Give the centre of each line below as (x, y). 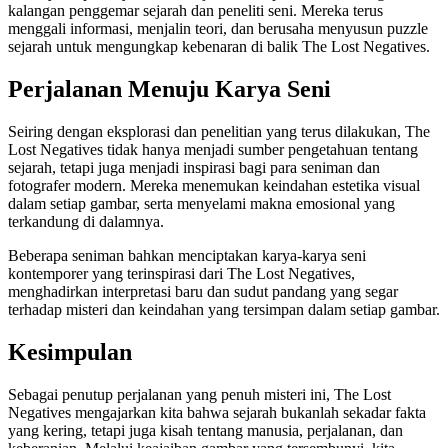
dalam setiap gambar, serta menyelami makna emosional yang (201, 203)
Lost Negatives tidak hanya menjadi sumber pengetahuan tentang (213, 149)
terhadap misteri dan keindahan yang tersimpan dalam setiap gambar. (224, 309)
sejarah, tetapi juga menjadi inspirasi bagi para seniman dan (194, 167)
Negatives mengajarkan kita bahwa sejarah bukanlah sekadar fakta (217, 412)
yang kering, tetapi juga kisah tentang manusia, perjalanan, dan (205, 430)
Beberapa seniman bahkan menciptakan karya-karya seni (187, 255)
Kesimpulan (70, 351)
